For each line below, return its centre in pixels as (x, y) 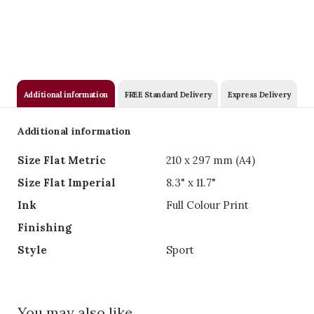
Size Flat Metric (62, 160)
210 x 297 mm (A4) (211, 160)
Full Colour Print (207, 205)
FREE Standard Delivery (168, 95)
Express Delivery (259, 95)
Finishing (45, 227)
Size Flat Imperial (67, 183)
